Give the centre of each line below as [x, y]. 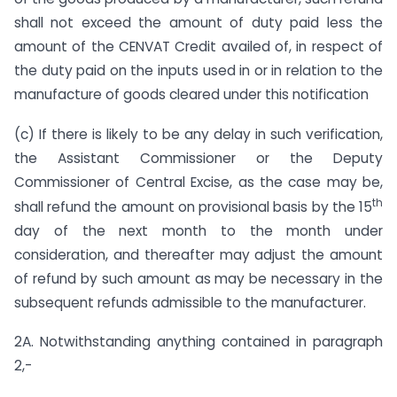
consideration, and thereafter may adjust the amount [198, 254]
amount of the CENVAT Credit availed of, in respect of [198, 46]
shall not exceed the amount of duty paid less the [198, 22]
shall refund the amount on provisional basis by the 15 [193, 206]
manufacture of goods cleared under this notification [191, 94]
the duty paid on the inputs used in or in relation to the [198, 70]
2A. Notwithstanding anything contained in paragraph [198, 342]
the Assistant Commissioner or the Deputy [198, 158]
